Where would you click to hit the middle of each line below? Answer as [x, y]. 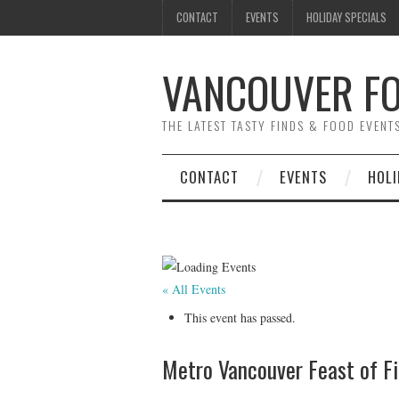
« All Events [194, 289]
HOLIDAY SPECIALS [346, 17]
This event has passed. [240, 317]
